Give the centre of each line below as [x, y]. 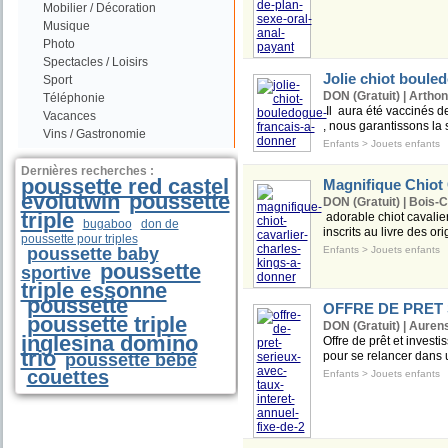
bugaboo [107, 224]
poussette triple [106, 324]
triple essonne [93, 290]
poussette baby [92, 254]
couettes [67, 377]
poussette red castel [124, 186]
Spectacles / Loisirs [95, 62]
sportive [55, 273]
